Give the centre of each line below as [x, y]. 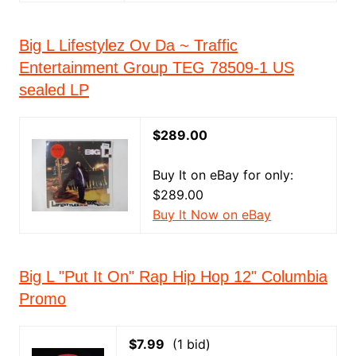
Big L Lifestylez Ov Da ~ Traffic [128, 45]
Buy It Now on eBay [211, 215]
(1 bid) [187, 344]
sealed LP [54, 90]
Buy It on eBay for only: [222, 175]
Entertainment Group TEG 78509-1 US [156, 68]
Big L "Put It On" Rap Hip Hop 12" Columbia [173, 277]
